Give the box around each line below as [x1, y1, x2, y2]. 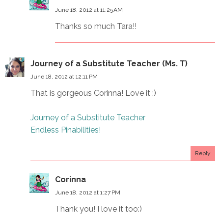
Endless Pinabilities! [30, 125, 101, 135]
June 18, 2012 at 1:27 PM [55, 189, 120, 196]
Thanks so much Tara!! [55, 21, 137, 31]
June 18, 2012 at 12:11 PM [30, 73, 98, 80]
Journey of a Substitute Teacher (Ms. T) [30, 58, 188, 68]
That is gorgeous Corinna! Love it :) [30, 88, 156, 98]
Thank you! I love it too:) [55, 204, 142, 214]
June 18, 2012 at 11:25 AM [55, 6, 123, 13]
